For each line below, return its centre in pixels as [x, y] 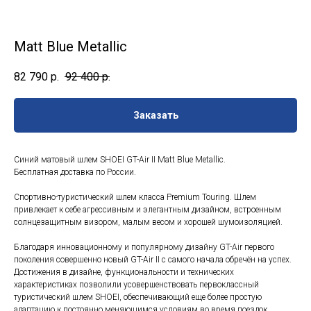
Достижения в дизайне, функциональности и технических [124, 272]
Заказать [155, 116]
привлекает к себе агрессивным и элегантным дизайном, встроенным [148, 210]
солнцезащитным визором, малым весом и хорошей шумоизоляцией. [148, 222]
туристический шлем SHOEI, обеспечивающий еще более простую [138, 297]
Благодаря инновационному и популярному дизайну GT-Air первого [144, 247]
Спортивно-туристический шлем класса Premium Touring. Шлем [135, 197]
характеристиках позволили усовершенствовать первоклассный [136, 285]
